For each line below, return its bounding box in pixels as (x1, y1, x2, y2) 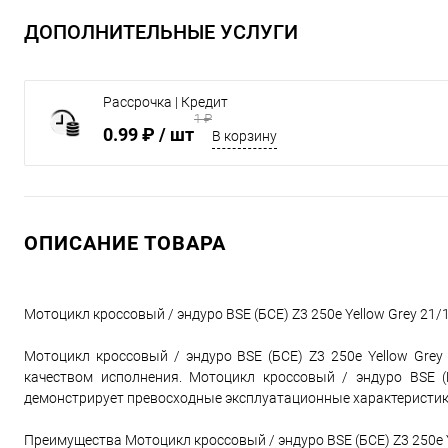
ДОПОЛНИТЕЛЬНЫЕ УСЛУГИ (24, 20, 298, 45)
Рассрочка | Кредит (103, 94, 228, 111)
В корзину (212, 128, 277, 145)
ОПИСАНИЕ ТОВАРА (24, 231, 226, 256)
